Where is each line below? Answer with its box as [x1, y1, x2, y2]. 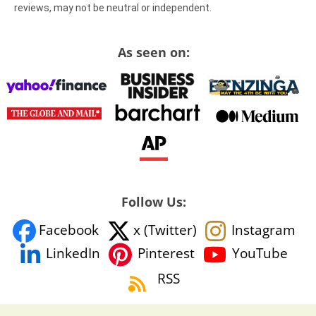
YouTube [231, 244, 288, 263]
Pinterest [137, 244, 195, 263]
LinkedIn [45, 244, 100, 263]
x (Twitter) [133, 220, 197, 239]
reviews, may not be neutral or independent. [14, 2, 212, 14]
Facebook [38, 220, 99, 239]
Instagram [231, 220, 296, 239]
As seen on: [118, 44, 190, 61]
